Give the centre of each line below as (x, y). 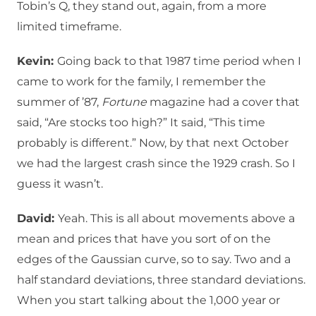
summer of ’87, (59, 102)
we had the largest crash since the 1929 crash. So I (156, 164)
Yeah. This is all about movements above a (176, 219)
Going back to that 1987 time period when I (179, 61)
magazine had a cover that (223, 102)
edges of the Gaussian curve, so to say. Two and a (154, 260)
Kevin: (37, 61)
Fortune (124, 102)
